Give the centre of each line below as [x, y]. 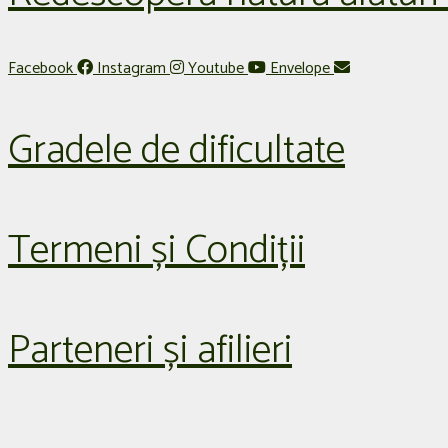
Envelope [300, 68]
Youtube [216, 68]
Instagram [131, 68]
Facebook [40, 68]
